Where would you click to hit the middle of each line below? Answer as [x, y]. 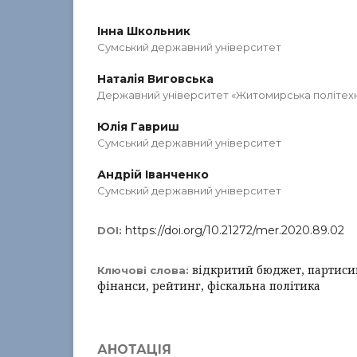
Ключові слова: [145, 270]
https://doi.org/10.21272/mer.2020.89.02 [235, 230]
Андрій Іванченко [153, 175]
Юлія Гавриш [138, 127]
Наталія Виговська [155, 79]
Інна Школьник [144, 31]
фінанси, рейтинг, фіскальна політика [209, 286]
